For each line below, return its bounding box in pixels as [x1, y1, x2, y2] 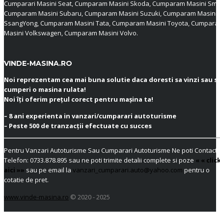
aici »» [4, 165, 25, 174]
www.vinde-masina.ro [4, 192, 69, 201]
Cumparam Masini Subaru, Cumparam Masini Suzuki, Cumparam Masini [4, 9, 217, 18]
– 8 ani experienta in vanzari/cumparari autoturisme [4, 111, 176, 120]
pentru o [183, 165, 210, 174]
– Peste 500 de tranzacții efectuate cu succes [4, 121, 152, 130]
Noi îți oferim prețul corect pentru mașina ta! [4, 95, 153, 104]
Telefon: [4, 156, 30, 165]
